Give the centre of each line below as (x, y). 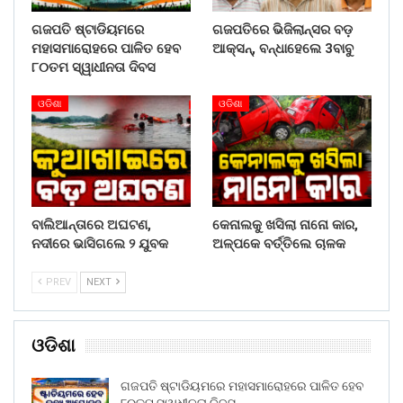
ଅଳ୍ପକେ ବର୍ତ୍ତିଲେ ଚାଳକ (279, 243)
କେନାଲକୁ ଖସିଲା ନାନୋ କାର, (285, 224)
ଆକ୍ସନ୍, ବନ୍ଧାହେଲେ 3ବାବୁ (283, 49)
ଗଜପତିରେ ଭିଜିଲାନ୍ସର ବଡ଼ (282, 30)
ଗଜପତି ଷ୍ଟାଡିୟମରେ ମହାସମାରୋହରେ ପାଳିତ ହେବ (242, 385)
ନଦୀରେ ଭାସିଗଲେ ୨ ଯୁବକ (100, 243)
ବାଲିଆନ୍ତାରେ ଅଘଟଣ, (91, 224)
